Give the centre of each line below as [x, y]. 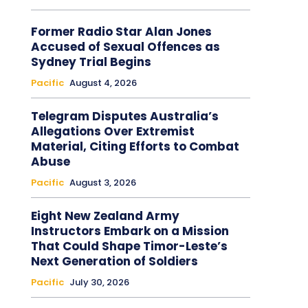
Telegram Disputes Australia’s [124, 116]
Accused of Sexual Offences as [125, 46]
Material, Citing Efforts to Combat [135, 146]
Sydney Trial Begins [91, 62]
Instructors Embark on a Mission [130, 231]
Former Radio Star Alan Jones [121, 31]
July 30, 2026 [99, 282]
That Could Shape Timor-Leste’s [129, 246]
